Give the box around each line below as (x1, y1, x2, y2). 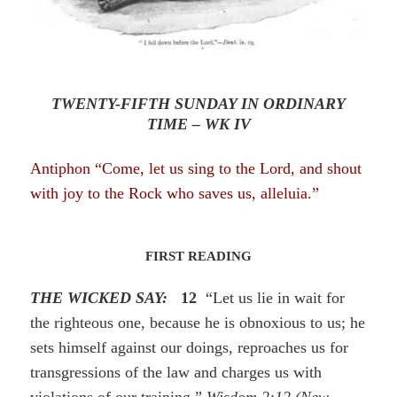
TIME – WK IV (146, 115, 251, 134)
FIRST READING (145, 249, 252, 264)
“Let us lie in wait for (197, 289, 346, 307)
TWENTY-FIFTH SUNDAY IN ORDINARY (51, 95, 346, 113)
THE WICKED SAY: (30, 289, 173, 307)
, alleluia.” (252, 184, 320, 203)
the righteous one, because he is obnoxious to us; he (30, 314, 366, 332)
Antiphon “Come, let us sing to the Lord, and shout (30, 160, 362, 178)
